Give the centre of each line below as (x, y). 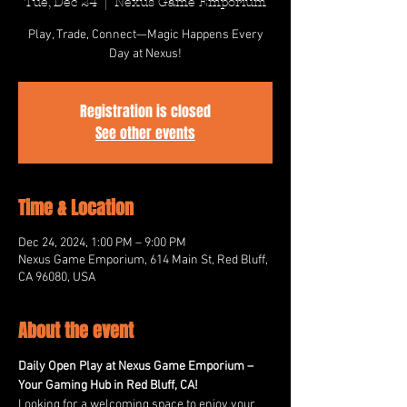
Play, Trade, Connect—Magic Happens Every (145, 35)
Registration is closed (145, 111)
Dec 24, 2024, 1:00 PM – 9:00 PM (102, 243)
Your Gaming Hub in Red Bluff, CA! (108, 386)
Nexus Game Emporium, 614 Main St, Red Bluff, (143, 260)
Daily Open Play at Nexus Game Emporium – (137, 367)
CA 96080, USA (57, 278)
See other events (145, 133)
